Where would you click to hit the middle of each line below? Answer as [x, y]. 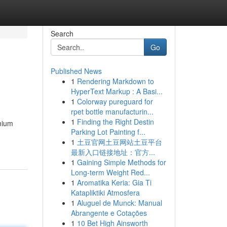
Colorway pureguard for [115, 101]
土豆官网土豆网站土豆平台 [119, 142]
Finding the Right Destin [115, 122]
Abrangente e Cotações [109, 213]
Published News [76, 71]
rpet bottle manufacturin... [112, 111]
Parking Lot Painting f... [108, 132]
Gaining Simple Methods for [121, 162]
